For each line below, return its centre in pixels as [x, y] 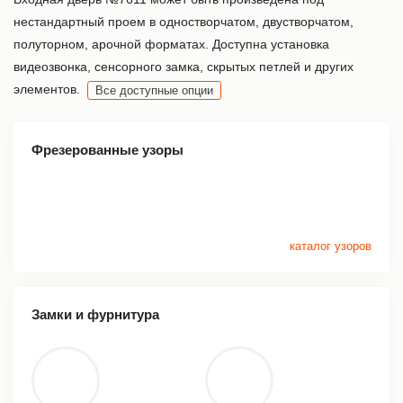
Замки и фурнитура [95, 314]
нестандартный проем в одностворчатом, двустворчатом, [184, 21]
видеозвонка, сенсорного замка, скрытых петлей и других [184, 66]
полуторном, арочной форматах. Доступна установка [171, 44]
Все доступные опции [154, 90]
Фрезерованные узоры [107, 149]
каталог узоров [331, 246]
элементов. [47, 89]
